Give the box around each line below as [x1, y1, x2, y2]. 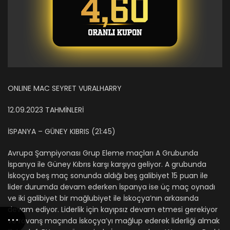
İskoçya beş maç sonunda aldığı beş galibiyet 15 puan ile [8, 170, 208, 181]
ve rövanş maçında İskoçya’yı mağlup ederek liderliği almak [8, 215, 220, 226]
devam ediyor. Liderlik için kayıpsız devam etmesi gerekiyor [8, 204, 218, 215]
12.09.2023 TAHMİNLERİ [8, 104, 84, 115]
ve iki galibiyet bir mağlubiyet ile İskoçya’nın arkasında [8, 193, 199, 203]
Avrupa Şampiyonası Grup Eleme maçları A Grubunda [8, 147, 198, 158]
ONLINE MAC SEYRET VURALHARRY [8, 83, 122, 93]
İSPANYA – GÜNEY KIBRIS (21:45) [8, 126, 116, 137]
